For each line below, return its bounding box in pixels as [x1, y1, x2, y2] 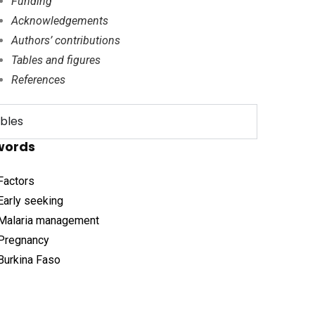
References [11, 73, 66, 87]
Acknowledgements [11, 14, 109, 28]
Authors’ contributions [11, 34, 121, 48]
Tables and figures [11, 53, 101, 67]
